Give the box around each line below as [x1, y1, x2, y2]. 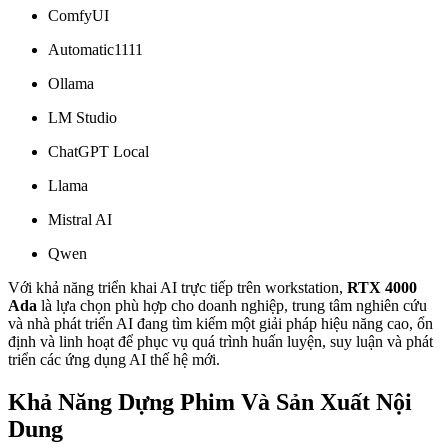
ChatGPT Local [48, 143, 149, 161]
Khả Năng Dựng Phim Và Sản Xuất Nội [8, 389, 412, 416]
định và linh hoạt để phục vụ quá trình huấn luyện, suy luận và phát [8, 333, 433, 351]
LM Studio [48, 109, 117, 127]
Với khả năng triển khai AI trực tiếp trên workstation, [8, 279, 347, 297]
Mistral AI [48, 211, 112, 229]
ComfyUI [48, 7, 109, 25]
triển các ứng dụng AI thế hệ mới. [8, 351, 220, 369]
